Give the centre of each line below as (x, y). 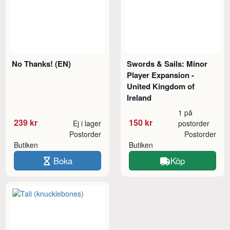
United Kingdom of (161, 86)
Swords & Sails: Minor (167, 63)
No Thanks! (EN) (42, 63)
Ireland (139, 97)
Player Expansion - (161, 75)
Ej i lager (87, 123)
